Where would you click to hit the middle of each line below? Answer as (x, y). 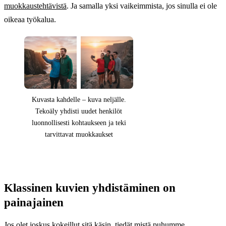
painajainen (34, 202)
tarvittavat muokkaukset (79, 134)
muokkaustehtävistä (35, 6)
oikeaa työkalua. (30, 20)
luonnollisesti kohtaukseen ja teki (79, 123)
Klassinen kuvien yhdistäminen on (90, 187)
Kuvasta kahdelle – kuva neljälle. (79, 99)
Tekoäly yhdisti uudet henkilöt (79, 111)
